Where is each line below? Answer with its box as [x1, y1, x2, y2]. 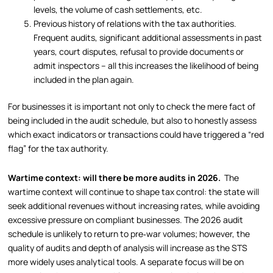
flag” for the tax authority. [8, 143, 109, 155]
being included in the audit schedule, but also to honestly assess [8, 115, 257, 127]
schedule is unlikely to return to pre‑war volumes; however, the [8, 227, 250, 239]
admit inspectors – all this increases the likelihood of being [34, 60, 259, 72]
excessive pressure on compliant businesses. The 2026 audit [8, 213, 244, 225]
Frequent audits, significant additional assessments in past [34, 32, 263, 44]
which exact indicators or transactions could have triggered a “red [8, 129, 264, 141]
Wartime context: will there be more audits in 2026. [8, 171, 225, 183]
